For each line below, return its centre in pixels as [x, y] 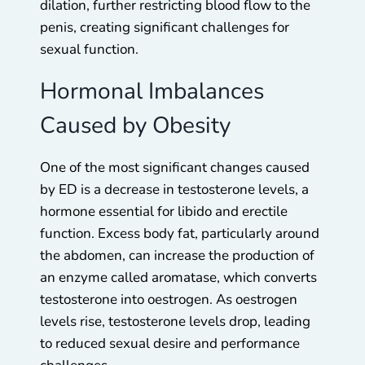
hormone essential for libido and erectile [164, 211]
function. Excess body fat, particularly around [180, 233]
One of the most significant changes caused [175, 167]
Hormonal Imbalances [152, 91]
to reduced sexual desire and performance [170, 343]
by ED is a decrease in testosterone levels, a [174, 189]
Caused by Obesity [135, 125]
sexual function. [89, 49]
